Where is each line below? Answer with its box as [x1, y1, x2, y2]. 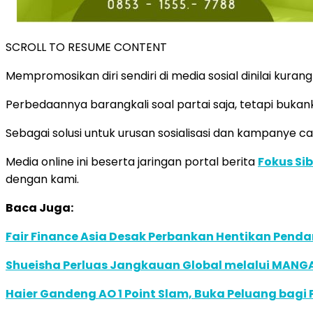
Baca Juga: [6, 199, 73, 216]
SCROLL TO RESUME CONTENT [6, 38, 167, 55]
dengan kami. [6, 170, 79, 187]
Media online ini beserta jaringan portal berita [6, 153, 258, 170]
